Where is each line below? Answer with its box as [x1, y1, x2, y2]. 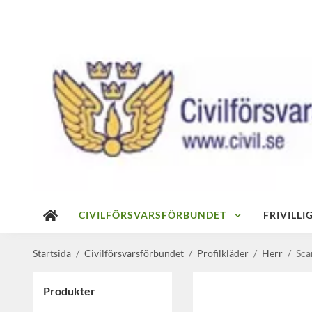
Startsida [33, 247, 71, 260]
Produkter [43, 284, 95, 298]
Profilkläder [197, 247, 249, 260]
